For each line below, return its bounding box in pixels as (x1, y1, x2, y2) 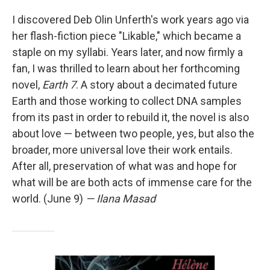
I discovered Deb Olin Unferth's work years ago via (12, 13, 249, 27)
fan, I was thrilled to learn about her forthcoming (12, 62, 240, 75)
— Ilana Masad (86, 192, 155, 206)
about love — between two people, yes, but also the (12, 127, 254, 140)
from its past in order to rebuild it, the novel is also (12, 111, 249, 124)
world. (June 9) (12, 192, 86, 206)
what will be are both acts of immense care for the (12, 176, 252, 189)
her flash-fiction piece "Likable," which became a (12, 30, 241, 43)
